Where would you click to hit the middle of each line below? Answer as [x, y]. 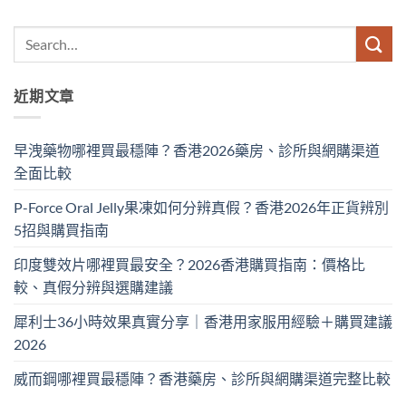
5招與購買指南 [61, 230]
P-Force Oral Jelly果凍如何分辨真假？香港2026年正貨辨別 [201, 208]
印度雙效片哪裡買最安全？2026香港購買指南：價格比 [189, 265]
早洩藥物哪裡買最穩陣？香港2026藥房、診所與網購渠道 [197, 150]
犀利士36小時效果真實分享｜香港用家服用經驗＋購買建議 [203, 322]
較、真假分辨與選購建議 [93, 287]
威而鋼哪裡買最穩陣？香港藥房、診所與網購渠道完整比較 [202, 379]
